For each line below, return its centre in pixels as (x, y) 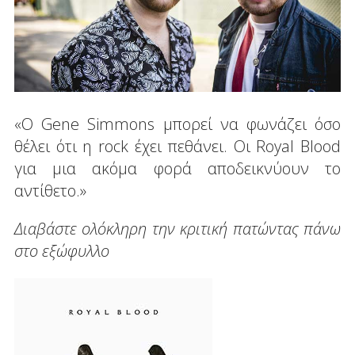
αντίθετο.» (50, 191)
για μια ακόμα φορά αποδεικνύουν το (177, 169)
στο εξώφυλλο (61, 251)
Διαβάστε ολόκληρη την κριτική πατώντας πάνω (177, 229)
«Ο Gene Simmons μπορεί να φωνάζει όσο (177, 124)
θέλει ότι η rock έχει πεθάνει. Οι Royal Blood (177, 147)
